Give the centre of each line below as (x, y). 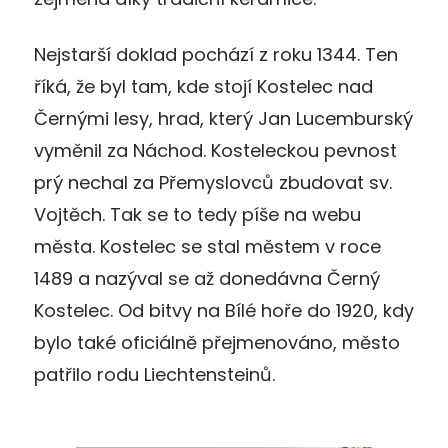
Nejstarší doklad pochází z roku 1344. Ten (216, 54)
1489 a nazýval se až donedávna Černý (207, 278)
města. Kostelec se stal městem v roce (207, 246)
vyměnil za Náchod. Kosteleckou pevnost (215, 150)
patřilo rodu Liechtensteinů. (154, 374)
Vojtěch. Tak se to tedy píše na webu (197, 214)
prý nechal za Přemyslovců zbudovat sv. (213, 182)
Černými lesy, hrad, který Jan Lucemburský (223, 118)
